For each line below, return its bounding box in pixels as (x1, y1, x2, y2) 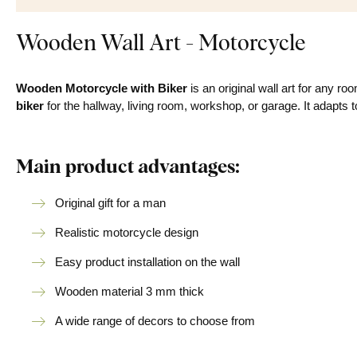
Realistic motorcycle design (55, 226, 198, 239)
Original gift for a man (55, 196, 166, 210)
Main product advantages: (16, 152, 240, 178)
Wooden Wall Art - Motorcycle (16, 26, 306, 57)
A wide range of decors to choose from (55, 314, 255, 328)
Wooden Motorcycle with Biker (16, 81, 187, 95)
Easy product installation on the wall (55, 255, 240, 269)
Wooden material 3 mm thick (55, 284, 204, 298)
